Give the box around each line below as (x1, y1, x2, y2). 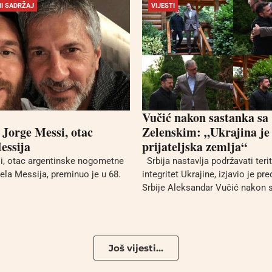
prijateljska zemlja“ (142, 138, 247, 155)
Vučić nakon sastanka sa (142, 109, 268, 126)
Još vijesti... (109, 242, 163, 254)
